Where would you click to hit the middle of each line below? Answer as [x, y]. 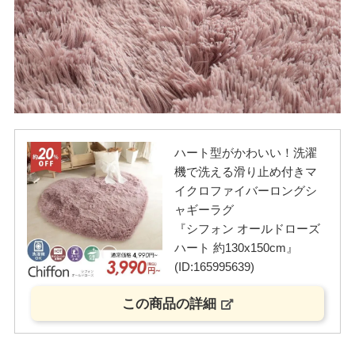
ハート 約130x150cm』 [236, 247]
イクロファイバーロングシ [245, 190]
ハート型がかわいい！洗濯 [245, 152]
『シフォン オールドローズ [247, 228]
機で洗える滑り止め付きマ [245, 171]
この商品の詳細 [169, 303]
